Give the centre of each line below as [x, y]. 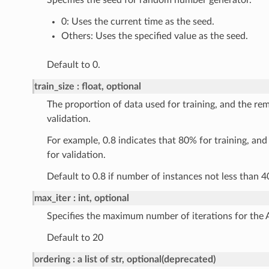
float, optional [111, 87]
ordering [52, 260]
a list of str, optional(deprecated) [146, 260]
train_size [54, 87]
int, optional [103, 198]
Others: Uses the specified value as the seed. [154, 36]
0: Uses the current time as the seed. [138, 22]
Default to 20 [75, 238]
